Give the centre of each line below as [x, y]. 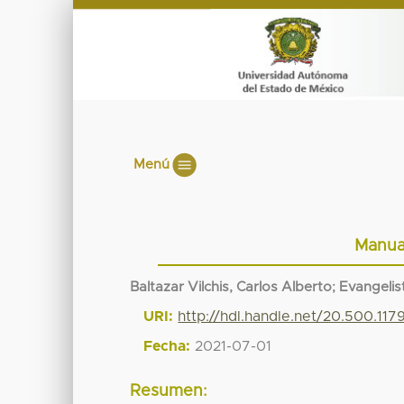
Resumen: [169, 392]
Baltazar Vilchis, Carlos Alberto [231, 287]
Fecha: [167, 346]
